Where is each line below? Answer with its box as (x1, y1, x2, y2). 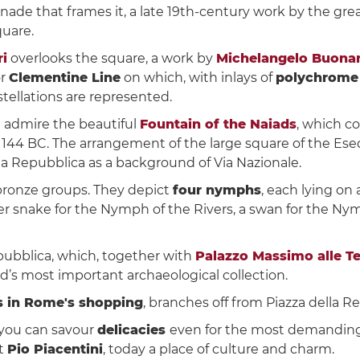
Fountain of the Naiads (140, 116, 297, 132)
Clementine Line (9, 69, 121, 85)
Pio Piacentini (7, 341, 103, 357)
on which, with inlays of (121, 69, 276, 85)
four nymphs (173, 182, 261, 198)
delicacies (97, 321, 170, 337)
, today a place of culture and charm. (103, 341, 334, 357)
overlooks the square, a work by (7, 50, 216, 66)
